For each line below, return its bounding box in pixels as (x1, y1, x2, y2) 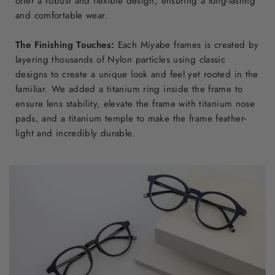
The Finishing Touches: (15, 37, 115, 52)
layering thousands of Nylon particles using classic (15, 52, 226, 66)
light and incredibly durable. (15, 126, 135, 140)
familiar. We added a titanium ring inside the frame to (15, 82, 243, 96)
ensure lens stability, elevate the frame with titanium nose (15, 96, 255, 110)
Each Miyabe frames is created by (117, 37, 259, 52)
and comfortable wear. (15, 8, 108, 22)
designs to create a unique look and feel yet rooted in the (15, 67, 258, 81)
